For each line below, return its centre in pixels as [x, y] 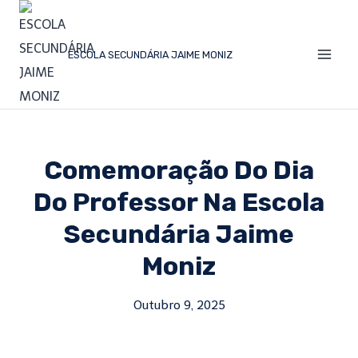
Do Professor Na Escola [179, 202]
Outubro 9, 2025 [179, 305]
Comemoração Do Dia [179, 170]
